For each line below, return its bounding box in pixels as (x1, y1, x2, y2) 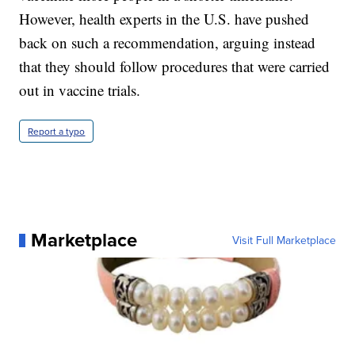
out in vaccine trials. (19, 80, 141, 101)
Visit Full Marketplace (231, 232, 336, 249)
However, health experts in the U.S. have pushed (19, 9, 310, 29)
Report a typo (28, 124, 86, 139)
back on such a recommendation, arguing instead (19, 32, 316, 53)
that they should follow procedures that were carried (19, 56, 330, 77)
